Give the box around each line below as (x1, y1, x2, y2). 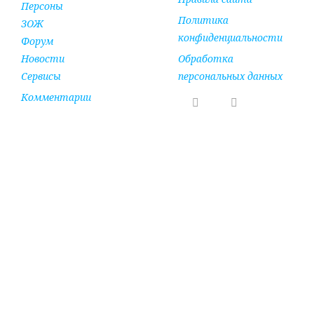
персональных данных (178, 69, 282, 83)
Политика (178, 13, 228, 27)
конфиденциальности (178, 30, 282, 44)
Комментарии (21, 90, 91, 104)
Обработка (178, 51, 233, 65)
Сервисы (21, 69, 61, 83)
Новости (21, 51, 64, 65)
